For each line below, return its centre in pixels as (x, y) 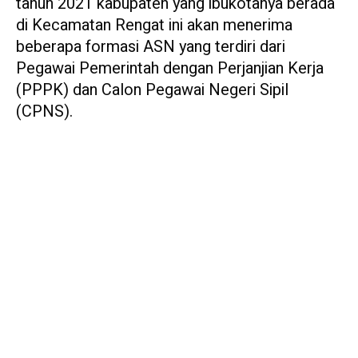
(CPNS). (44, 112)
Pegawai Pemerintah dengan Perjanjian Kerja (170, 69)
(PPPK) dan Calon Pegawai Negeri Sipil (152, 90)
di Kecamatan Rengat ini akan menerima (154, 26)
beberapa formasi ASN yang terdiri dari (151, 47)
